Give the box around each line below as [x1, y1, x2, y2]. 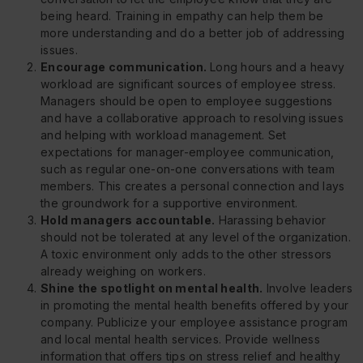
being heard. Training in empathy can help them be [41, 9, 324, 23]
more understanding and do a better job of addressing [41, 26, 345, 41]
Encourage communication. [41, 60, 210, 75]
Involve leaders [263, 281, 352, 296]
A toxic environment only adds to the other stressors [41, 247, 332, 262]
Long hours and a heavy [210, 60, 345, 75]
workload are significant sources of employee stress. [41, 77, 336, 92]
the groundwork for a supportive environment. [41, 196, 298, 211]
